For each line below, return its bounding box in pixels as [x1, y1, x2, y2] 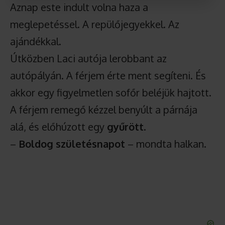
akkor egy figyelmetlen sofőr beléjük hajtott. [10, 86, 211, 99]
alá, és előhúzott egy [10, 120, 107, 133]
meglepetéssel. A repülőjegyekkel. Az [10, 18, 179, 31]
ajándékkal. [10, 35, 61, 48]
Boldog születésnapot [19, 137, 125, 150]
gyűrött [107, 120, 144, 133]
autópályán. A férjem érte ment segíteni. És [10, 69, 206, 82]
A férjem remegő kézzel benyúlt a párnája [10, 103, 197, 116]
